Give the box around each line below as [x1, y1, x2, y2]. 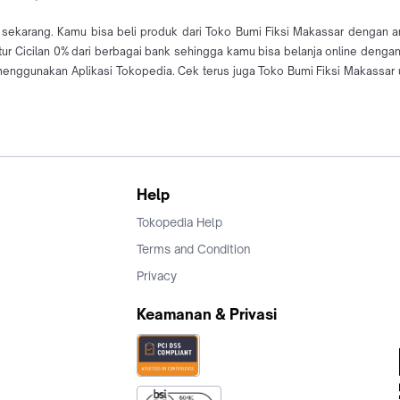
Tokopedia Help [137, 215, 222, 230]
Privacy [137, 269, 177, 284]
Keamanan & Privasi [137, 305, 277, 324]
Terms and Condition [137, 242, 250, 257]
